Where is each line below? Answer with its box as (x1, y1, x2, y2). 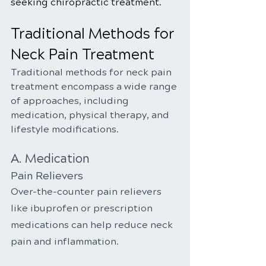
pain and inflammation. (11, 236, 119, 247)
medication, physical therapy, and (11, 109, 172, 121)
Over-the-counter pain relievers (11, 186, 164, 197)
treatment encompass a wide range (11, 81, 179, 92)
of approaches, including (11, 95, 131, 106)
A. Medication (11, 151, 90, 166)
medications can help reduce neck (11, 219, 175, 230)
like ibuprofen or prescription (11, 202, 155, 214)
